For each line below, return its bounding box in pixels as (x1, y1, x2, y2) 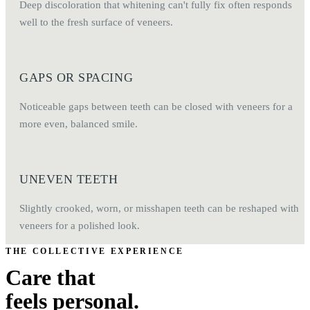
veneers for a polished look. (19, 219, 140, 232)
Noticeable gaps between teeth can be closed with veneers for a (19, 100, 293, 113)
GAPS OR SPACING (19, 71, 134, 85)
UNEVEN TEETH (19, 172, 118, 187)
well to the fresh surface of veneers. (19, 16, 173, 28)
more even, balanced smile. (19, 118, 138, 130)
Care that (6, 265, 95, 291)
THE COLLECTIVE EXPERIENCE (6, 246, 184, 257)
